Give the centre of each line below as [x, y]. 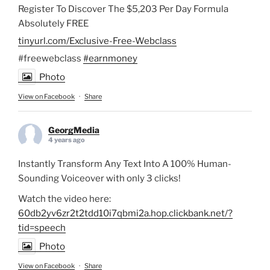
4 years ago [67, 140]
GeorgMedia [74, 130]
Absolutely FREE [53, 23]
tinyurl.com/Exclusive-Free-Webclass [97, 41]
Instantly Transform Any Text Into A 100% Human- [125, 164]
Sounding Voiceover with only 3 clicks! [99, 178]
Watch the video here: [64, 199]
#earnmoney [110, 58]
